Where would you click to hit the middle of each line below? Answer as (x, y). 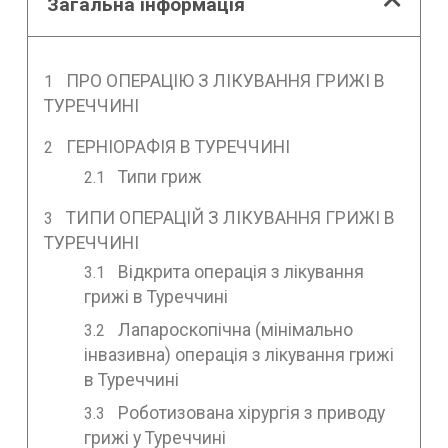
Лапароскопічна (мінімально (236, 330)
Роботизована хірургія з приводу (252, 413)
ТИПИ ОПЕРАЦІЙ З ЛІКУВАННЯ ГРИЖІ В (231, 217)
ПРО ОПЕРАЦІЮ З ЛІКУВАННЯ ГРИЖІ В (226, 80)
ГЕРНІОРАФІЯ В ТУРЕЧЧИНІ (178, 146)
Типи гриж (160, 176)
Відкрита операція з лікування (241, 272)
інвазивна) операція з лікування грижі (238, 355)
